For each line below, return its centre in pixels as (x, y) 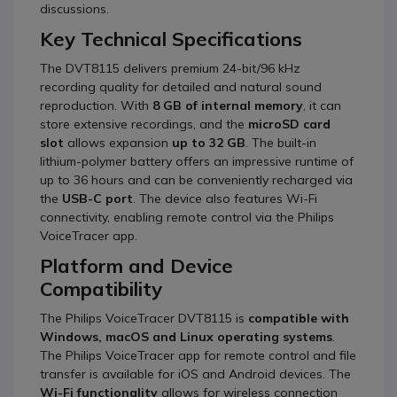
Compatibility (101, 289)
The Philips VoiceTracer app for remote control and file (198, 355)
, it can (322, 105)
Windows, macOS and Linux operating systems (186, 337)
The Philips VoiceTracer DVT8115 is (144, 318)
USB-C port (97, 198)
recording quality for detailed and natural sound (181, 87)
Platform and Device (136, 266)
